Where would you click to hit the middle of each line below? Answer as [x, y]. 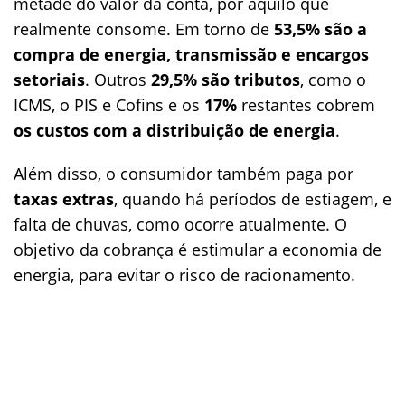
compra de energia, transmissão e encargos [191, 54]
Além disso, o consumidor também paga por [184, 174]
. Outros [118, 80]
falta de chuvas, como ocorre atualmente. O [180, 224]
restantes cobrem [306, 105]
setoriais [49, 80]
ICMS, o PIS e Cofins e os [109, 105]
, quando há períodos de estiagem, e [253, 199]
